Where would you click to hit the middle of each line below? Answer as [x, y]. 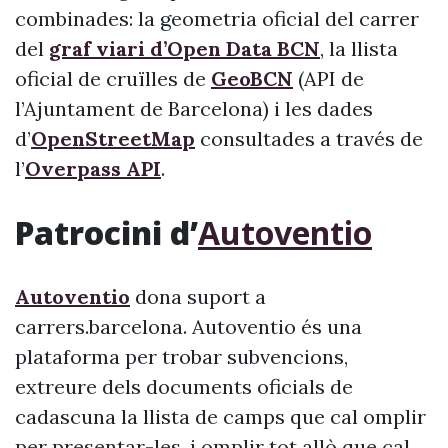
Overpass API [93, 168]
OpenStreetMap [113, 138]
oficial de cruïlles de [113, 78]
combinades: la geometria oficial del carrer [217, 18]
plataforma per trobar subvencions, [181, 356]
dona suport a [198, 296]
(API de [328, 78]
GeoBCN [252, 78]
